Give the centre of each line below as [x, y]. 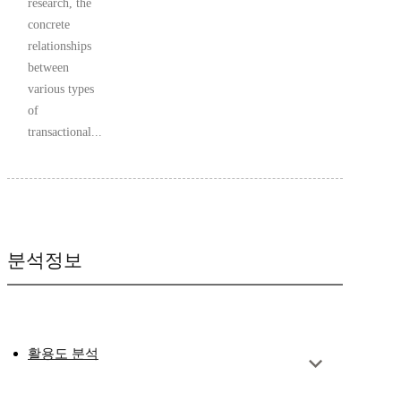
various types [61, 90]
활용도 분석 [63, 354]
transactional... [65, 132]
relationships [60, 47]
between [48, 68]
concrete [49, 25]
